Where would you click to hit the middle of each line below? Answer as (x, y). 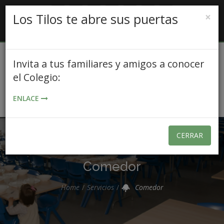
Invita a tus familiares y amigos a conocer (108, 64)
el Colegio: (37, 77)
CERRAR (190, 135)
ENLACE (27, 98)
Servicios (100, 187)
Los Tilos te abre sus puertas (95, 19)
